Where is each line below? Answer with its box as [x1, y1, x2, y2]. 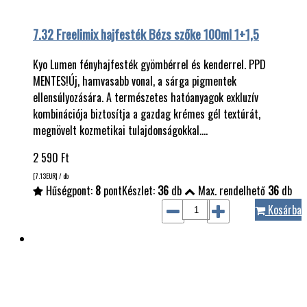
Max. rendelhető [195, 182, 268, 199]
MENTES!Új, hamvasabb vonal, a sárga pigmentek [33, 73, 236, 90]
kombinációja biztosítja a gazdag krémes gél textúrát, [33, 106, 260, 123]
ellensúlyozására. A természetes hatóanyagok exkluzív [33, 89, 258, 106]
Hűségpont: [43, 182, 95, 199]
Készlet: [122, 182, 158, 199]
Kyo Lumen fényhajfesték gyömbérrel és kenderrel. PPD [33, 56, 266, 73]
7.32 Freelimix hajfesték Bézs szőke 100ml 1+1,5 [33, 25, 259, 44]
